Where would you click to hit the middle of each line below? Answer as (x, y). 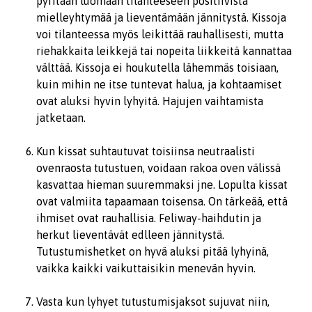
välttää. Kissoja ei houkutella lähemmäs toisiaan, (157, 68)
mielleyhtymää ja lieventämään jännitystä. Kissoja (161, 17)
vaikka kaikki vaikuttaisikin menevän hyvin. (146, 268)
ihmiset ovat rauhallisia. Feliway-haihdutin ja (149, 218)
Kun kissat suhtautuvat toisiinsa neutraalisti (146, 151)
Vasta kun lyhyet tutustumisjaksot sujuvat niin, (153, 302)
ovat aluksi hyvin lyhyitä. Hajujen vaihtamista (150, 101)
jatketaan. (61, 118)
